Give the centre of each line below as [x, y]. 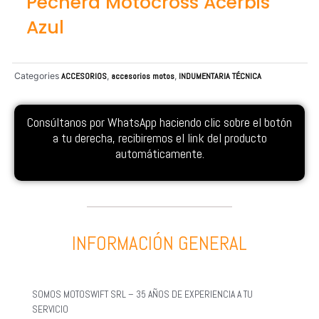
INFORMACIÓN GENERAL [159, 243]
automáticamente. [159, 154]
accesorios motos [143, 76]
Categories [37, 75]
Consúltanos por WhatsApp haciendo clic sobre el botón [159, 122]
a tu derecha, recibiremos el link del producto [159, 138]
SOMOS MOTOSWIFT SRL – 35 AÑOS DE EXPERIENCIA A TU [142, 294]
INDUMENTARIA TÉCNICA [220, 76]
